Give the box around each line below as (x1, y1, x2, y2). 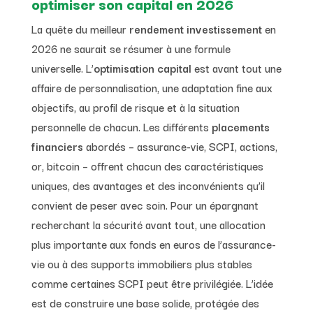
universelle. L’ (31, 59, 94, 76)
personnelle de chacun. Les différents (31, 117, 212, 135)
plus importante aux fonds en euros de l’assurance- (31, 235, 276, 252)
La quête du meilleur (31, 20, 129, 37)
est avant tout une (191, 59, 282, 76)
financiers (31, 137, 83, 154)
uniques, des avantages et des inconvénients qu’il (31, 176, 265, 194)
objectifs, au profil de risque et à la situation (31, 98, 240, 115)
